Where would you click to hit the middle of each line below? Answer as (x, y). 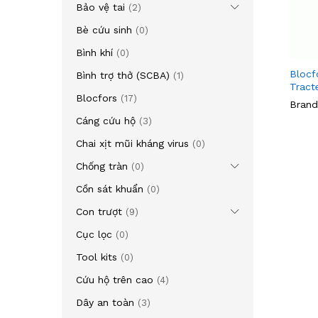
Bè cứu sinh (104, 30)
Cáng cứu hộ (106, 121)
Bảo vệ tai (100, 7)
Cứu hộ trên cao (115, 280)
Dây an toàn (105, 302)
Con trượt (99, 212)
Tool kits (97, 257)
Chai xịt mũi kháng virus (132, 143)
